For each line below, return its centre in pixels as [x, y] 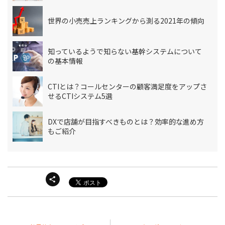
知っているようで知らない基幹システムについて [125, 51]
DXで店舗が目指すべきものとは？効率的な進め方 [126, 121]
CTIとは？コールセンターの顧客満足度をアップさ [127, 86]
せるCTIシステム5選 [80, 96]
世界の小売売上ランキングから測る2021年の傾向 [126, 21]
